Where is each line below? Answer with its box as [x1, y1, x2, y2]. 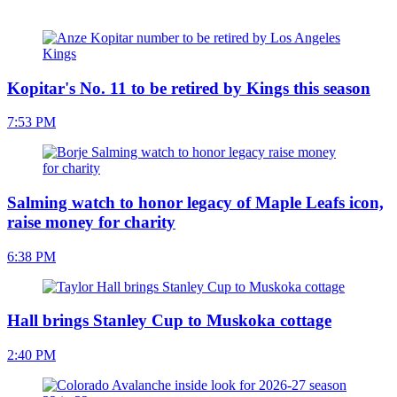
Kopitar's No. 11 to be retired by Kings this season [7, 78, 370, 97]
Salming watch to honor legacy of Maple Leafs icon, [7, 192, 384, 212]
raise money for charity [7, 212, 175, 231]
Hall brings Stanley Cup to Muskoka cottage [7, 311, 331, 331]
